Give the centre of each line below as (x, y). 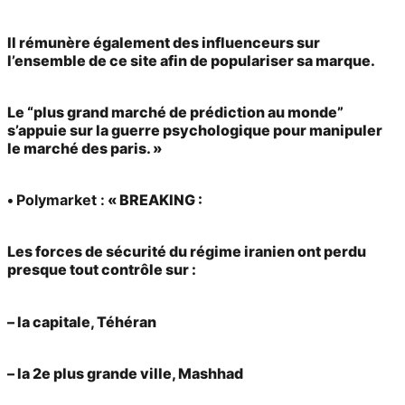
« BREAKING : (154, 200)
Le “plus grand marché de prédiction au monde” (175, 112)
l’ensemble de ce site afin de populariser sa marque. (191, 60)
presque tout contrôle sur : (102, 270)
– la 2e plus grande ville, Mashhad (125, 373)
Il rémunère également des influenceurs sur (164, 42)
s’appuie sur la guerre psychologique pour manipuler (195, 130)
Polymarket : (61, 200)
